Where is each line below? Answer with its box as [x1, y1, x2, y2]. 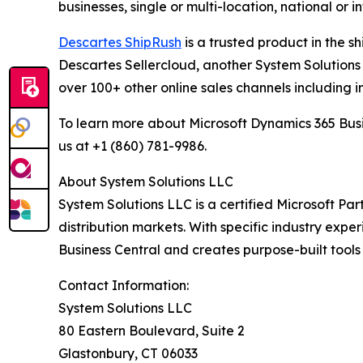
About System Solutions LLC [58, 173, 233, 190]
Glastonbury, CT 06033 [58, 345, 198, 361]
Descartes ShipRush [58, 34, 181, 50]
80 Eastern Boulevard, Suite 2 [58, 322, 245, 339]
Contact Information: [58, 277, 189, 293]
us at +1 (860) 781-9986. [58, 138, 207, 154]
